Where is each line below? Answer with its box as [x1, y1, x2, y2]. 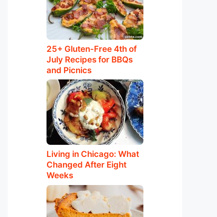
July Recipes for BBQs [46, 54, 133, 64]
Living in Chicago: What [46, 149, 139, 159]
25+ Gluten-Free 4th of [46, 44, 137, 54]
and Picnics [46, 65, 92, 75]
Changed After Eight [46, 160, 126, 170]
